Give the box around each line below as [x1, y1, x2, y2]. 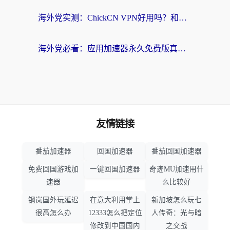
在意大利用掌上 [90, 196, 140, 204]
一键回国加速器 [90, 165, 140, 174]
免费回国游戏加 [28, 165, 79, 174]
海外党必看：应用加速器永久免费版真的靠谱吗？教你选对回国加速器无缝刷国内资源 [178, 44, 186, 53]
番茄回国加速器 [151, 147, 202, 156]
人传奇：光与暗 [151, 209, 202, 217]
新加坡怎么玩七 [151, 196, 202, 204]
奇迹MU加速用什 [149, 165, 204, 174]
